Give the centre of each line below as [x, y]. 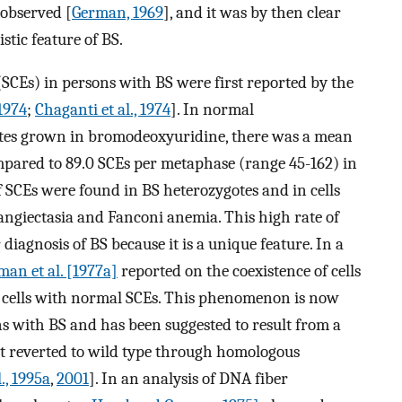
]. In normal [212, 110]
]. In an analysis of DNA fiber [188, 379]
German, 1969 [118, 12]
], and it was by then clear [252, 12]
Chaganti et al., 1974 [103, 110]
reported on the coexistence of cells [239, 271]
